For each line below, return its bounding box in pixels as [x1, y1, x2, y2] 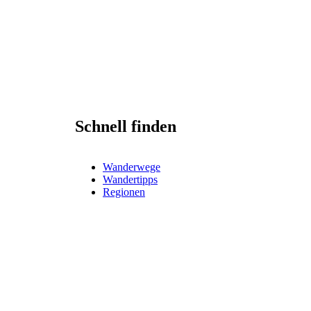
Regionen [103, 185, 145, 198]
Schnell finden [75, 117, 176, 135]
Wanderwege [103, 160, 160, 173]
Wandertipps [103, 173, 158, 185]
